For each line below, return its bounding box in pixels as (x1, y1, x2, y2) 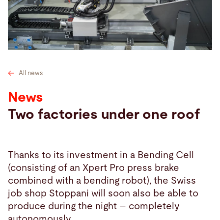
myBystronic (113, 53, 150, 59)
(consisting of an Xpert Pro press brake (8, 163, 179, 173)
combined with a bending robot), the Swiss (8, 175, 196, 186)
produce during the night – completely (8, 201, 180, 211)
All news (19, 70, 43, 77)
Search (22, 22, 46, 29)
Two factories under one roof (8, 107, 200, 122)
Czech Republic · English (8, 53, 80, 59)
